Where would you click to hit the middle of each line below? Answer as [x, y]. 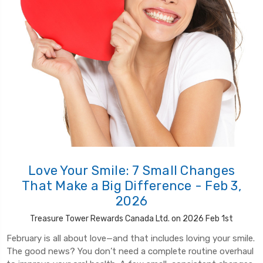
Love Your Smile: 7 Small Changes [131, 170]
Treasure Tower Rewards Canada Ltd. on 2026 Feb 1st [131, 218]
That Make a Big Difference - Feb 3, [131, 186]
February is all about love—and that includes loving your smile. [131, 238]
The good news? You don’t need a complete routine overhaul [130, 251]
